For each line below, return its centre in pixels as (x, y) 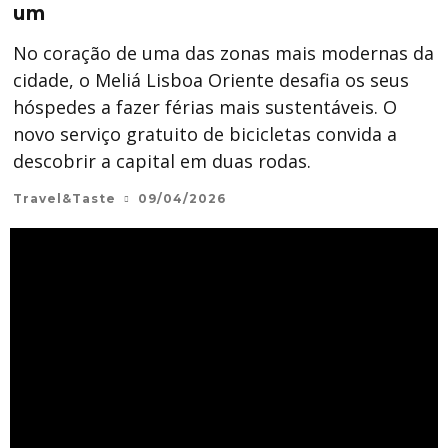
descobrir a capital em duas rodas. (162, 161)
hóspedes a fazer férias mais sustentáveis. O (205, 107)
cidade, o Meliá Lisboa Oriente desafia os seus (211, 80)
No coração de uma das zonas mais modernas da (223, 53)
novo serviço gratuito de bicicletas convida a (205, 134)
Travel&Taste (64, 198)
